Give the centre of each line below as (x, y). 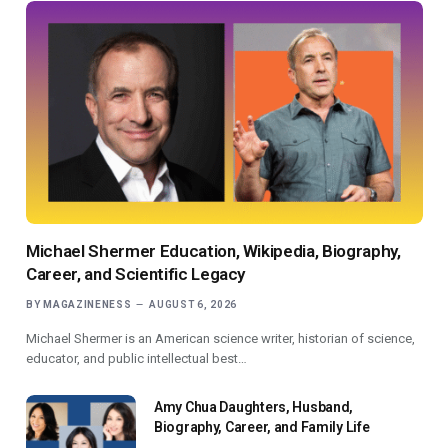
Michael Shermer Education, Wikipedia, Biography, (213, 251)
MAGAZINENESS (87, 305)
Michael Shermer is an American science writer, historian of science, (220, 339)
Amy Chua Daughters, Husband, (254, 407)
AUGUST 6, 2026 (193, 305)
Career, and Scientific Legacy (136, 274)
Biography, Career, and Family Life (262, 427)
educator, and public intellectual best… (136, 359)
